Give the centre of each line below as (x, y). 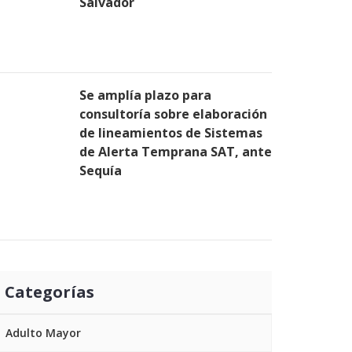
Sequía (101, 170)
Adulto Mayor (43, 333)
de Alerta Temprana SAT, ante (176, 152)
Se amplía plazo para (145, 95)
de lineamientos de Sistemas (171, 133)
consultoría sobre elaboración (173, 114)
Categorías (49, 292)
